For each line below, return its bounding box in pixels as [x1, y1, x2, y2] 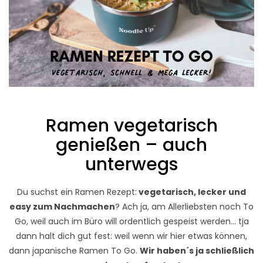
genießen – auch [56, 132, 207, 157]
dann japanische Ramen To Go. [9, 245, 140, 257]
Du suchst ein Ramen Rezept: [17, 186, 137, 198]
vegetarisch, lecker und [137, 186, 246, 198]
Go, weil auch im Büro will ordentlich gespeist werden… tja [14, 215, 249, 228]
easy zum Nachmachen [9, 201, 115, 213]
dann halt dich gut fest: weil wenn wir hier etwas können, [16, 230, 247, 242]
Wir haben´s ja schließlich [140, 245, 254, 257]
